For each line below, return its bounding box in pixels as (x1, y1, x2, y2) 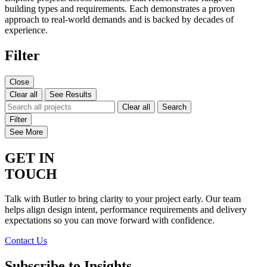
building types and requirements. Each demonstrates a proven (5, 3, 235, 14)
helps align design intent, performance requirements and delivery (5, 204, 247, 215)
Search (162, 102, 187, 111)
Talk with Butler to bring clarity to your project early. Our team (5, 194, 241, 204)
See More (10, 127, 43, 136)
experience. (5, 24, 48, 35)
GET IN (5, 150, 54, 166)
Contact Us (5, 235, 47, 246)
